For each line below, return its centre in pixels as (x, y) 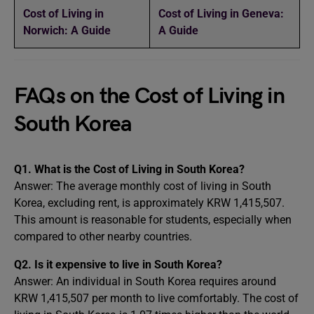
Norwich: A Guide (68, 30)
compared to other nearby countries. (103, 237)
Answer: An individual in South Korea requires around (145, 281)
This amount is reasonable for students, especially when (153, 220)
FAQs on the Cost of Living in (149, 96)
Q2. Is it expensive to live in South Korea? (118, 265)
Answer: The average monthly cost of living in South (143, 186)
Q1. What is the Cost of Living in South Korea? (129, 169)
